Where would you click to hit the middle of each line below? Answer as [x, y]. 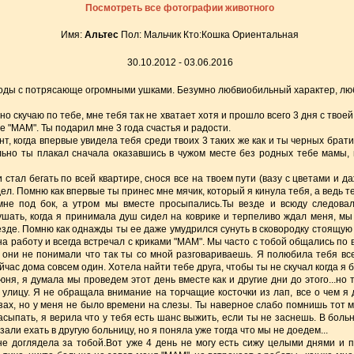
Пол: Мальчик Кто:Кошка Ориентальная [210, 35]
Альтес [103, 35]
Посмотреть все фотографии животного [180, 8]
